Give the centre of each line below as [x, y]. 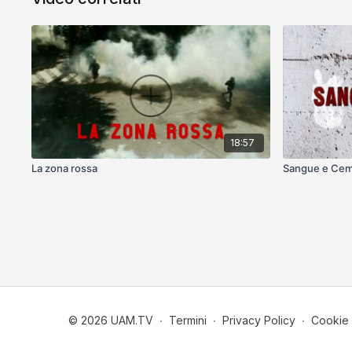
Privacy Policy [259, 320]
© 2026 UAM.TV [111, 320]
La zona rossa [65, 169]
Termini [188, 320]
